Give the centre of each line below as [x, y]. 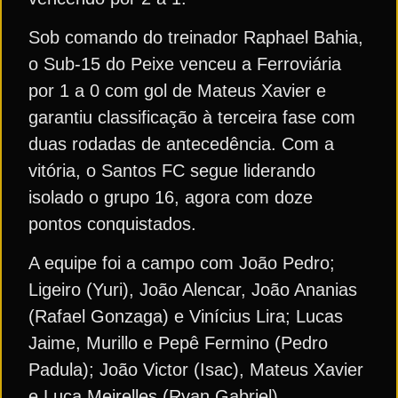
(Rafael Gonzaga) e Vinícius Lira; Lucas [186, 317]
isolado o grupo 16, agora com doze [171, 198]
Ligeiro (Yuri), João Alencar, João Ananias [193, 290]
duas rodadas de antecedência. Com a [181, 144]
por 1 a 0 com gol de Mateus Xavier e [177, 91]
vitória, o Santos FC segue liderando [172, 171]
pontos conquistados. [112, 224]
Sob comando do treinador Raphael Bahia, [196, 38]
